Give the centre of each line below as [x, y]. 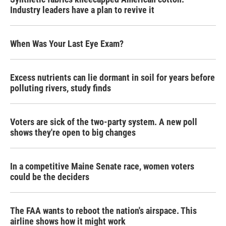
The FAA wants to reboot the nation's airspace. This [103, 211]
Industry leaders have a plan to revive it [82, 10]
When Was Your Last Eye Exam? [67, 44]
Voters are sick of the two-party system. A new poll [104, 122]
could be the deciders [50, 177]
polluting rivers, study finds [61, 88]
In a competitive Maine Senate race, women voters [102, 166]
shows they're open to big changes [73, 132]
